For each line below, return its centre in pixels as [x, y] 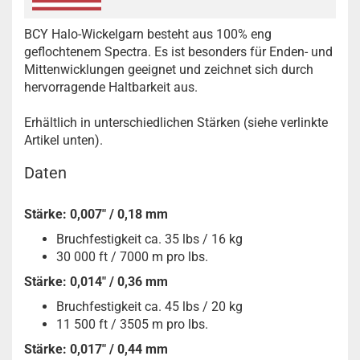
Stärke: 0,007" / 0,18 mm [96, 214]
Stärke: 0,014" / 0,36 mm [96, 281]
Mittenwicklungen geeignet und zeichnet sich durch [169, 69]
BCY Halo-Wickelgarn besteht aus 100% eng [148, 34]
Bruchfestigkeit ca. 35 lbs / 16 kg [149, 239]
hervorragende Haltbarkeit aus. [111, 87]
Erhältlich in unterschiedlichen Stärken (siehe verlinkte [176, 122]
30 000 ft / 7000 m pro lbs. [132, 256]
